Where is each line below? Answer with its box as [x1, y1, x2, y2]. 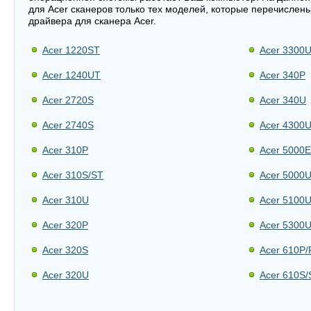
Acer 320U [42, 269, 89, 280]
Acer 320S [42, 244, 88, 255]
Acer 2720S [42, 94, 94, 106]
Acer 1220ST [42, 44, 100, 56]
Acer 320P [42, 219, 88, 230]
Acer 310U [42, 194, 89, 205]
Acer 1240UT [42, 69, 101, 81]
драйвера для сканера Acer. [28, 16, 156, 26]
